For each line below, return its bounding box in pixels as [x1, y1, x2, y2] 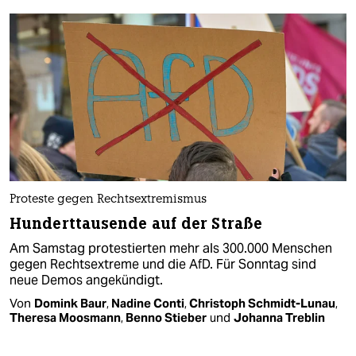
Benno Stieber [126, 310, 207, 326]
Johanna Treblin [234, 310, 325, 326]
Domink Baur [34, 296, 106, 311]
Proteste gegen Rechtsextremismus [10, 194, 207, 207]
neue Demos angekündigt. [10, 272, 163, 289]
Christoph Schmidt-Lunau [189, 296, 335, 311]
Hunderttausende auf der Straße [10, 214, 262, 234]
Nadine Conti [111, 296, 184, 311]
